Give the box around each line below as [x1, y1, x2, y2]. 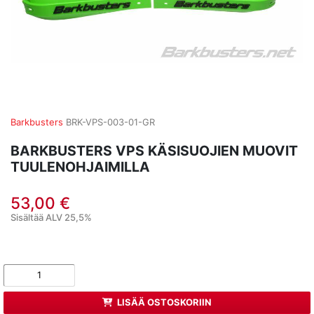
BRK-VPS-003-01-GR [66, 116, 155, 128]
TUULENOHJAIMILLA [11, 158, 150, 175]
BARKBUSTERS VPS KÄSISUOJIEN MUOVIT [11, 142, 298, 159]
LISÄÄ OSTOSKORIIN [117, 296, 212, 308]
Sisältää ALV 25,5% [11, 211, 92, 223]
